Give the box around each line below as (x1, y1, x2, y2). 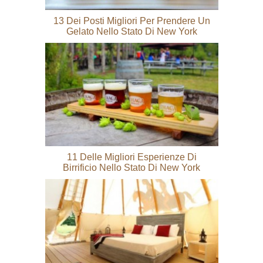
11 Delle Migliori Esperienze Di (66, 152, 197, 163)
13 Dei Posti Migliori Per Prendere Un (53, 16, 210, 26)
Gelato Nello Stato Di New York (66, 26, 197, 37)
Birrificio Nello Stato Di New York (63, 163, 200, 173)
